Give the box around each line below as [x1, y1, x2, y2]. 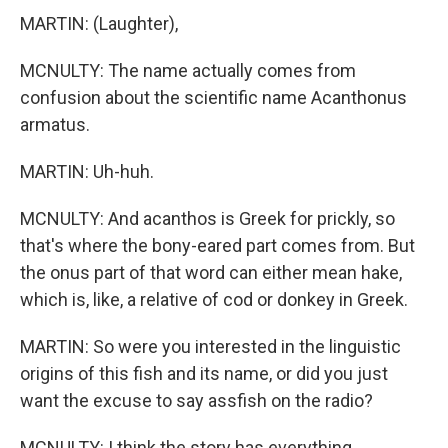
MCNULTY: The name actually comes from [20, 60, 356, 81]
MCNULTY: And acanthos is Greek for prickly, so [20, 208, 395, 229]
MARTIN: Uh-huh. [20, 161, 154, 182]
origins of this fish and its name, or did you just [20, 363, 388, 384]
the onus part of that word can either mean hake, [20, 262, 402, 283]
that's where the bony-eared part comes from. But [20, 235, 415, 256]
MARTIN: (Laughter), [20, 13, 178, 34]
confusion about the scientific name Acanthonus [20, 87, 407, 108]
